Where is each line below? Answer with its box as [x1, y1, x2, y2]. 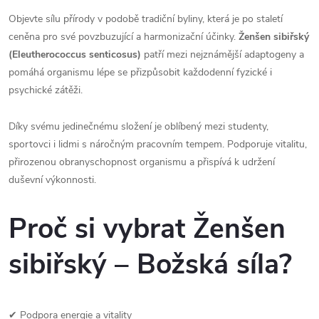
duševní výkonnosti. [9, 173, 96, 187]
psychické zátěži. [9, 83, 83, 97]
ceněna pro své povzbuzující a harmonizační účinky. [9, 30, 239, 43]
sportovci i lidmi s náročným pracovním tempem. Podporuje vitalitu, [9, 137, 307, 151]
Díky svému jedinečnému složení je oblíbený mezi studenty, [9, 120, 268, 133]
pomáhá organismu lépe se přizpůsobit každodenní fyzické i [9, 66, 272, 79]
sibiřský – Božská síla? [9, 246, 292, 284]
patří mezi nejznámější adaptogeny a [141, 48, 304, 61]
